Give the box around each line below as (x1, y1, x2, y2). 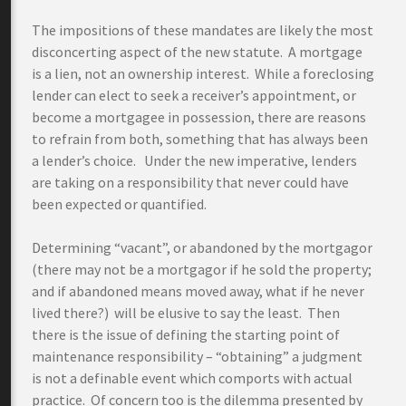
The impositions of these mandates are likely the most (32, 21, 373, 39)
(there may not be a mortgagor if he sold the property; (32, 260, 372, 278)
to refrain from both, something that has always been (32, 130, 368, 148)
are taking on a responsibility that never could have (32, 173, 349, 191)
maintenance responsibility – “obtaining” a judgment (32, 347, 362, 365)
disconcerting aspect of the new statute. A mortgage (32, 43, 362, 61)
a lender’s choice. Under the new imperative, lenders (32, 151, 357, 169)
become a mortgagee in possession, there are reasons (32, 108, 366, 126)
